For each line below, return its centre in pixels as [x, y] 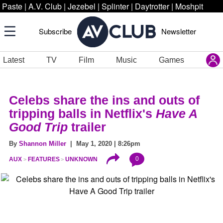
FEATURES [44, 160]
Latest [14, 60]
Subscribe [55, 31]
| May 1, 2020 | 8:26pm [103, 144]
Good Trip [40, 127]
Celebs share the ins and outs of [104, 100]
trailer [89, 127]
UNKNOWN [82, 160]
